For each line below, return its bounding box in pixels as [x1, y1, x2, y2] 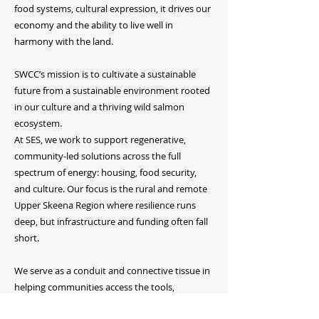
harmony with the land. [14, 35, 113, 48]
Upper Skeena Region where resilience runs [14, 199, 196, 211]
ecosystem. [14, 117, 62, 130]
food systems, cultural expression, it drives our [14, 2, 211, 15]
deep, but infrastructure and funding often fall [14, 215, 208, 228]
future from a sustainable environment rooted [14, 84, 210, 97]
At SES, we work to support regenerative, [14, 133, 186, 146]
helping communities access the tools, [14, 281, 174, 293]
